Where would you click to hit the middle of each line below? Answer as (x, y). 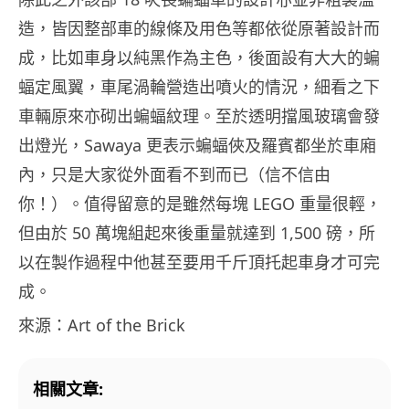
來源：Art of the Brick (102, 325)
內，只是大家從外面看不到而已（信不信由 (174, 174)
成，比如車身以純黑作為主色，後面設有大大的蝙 (199, 57)
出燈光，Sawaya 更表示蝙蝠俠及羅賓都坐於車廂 (197, 145)
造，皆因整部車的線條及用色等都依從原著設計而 (199, 28)
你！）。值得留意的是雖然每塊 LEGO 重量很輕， (200, 203)
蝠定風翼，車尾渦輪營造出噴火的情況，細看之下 (199, 86)
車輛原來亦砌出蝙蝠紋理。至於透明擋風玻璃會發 (199, 115)
